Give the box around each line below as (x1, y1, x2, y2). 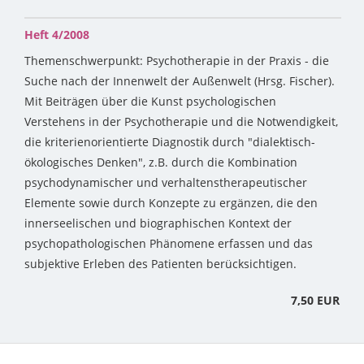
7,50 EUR (291, 292, 340, 309)
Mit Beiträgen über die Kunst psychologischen (24, 93, 276, 110)
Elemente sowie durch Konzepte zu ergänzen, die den (24, 195, 318, 211)
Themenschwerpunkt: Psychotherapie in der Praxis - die (24, 53, 329, 69)
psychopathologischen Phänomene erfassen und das (24, 236, 313, 252)
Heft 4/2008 (24, 27, 89, 43)
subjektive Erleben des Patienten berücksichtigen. (24, 256, 297, 272)
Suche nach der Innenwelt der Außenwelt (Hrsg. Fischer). (24, 73, 335, 89)
